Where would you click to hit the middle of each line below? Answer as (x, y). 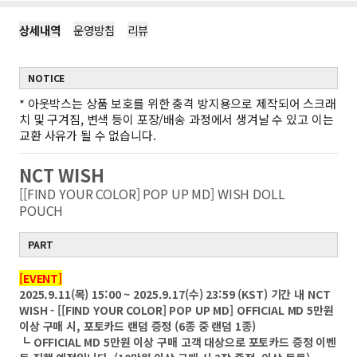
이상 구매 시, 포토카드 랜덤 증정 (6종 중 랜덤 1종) (137, 326)
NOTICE (47, 78)
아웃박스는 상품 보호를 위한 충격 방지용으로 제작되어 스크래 (182, 103)
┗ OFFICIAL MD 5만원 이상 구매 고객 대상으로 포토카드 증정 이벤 (178, 342)
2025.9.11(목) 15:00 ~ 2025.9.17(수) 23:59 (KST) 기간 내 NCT (175, 294)
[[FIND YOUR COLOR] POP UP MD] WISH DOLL (152, 194)
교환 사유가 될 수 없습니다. (88, 135)
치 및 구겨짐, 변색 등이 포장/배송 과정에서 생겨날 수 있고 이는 (177, 119)
